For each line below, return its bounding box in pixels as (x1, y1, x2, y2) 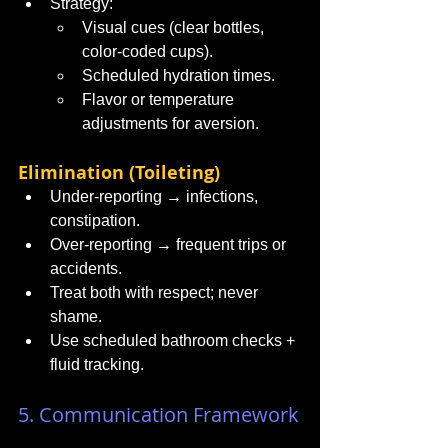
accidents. (50, 260, 122, 277)
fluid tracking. (50, 356, 144, 373)
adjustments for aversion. (82, 115, 259, 132)
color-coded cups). (82, 43, 213, 60)
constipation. (50, 212, 140, 229)
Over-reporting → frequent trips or (50, 236, 290, 253)
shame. (50, 308, 102, 325)
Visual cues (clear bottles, (82, 19, 268, 36)
